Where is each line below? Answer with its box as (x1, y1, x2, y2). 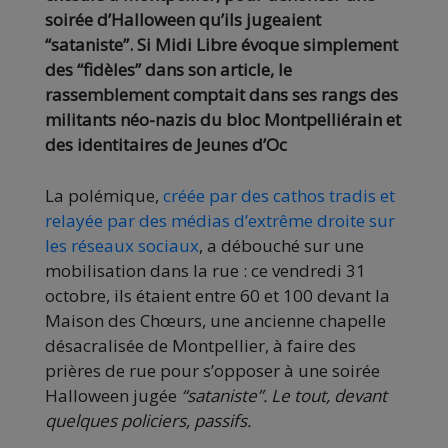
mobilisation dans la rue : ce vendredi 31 (45, 259, 366, 283)
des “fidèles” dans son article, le (45, 58, 292, 82)
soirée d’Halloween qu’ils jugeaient (45, 8, 321, 32)
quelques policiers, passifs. (45, 409, 251, 433)
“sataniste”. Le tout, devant (181, 384, 387, 408)
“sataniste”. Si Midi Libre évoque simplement (45, 33, 398, 57)
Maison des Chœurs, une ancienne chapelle (45, 309, 386, 333)
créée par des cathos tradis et (163, 184, 395, 208)
